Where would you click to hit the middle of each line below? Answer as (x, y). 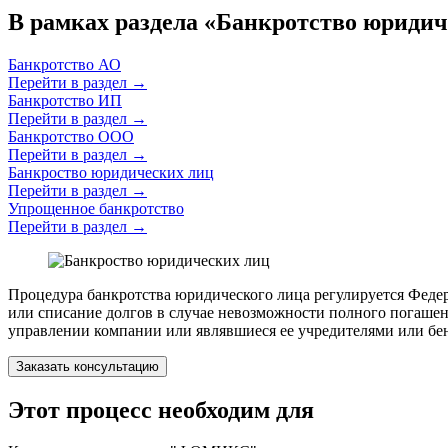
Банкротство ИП (65, 100)
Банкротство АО (64, 64)
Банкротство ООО (71, 136)
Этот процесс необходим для (161, 409)
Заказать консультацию (87, 366)
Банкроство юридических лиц (111, 172)
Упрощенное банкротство (96, 208)
